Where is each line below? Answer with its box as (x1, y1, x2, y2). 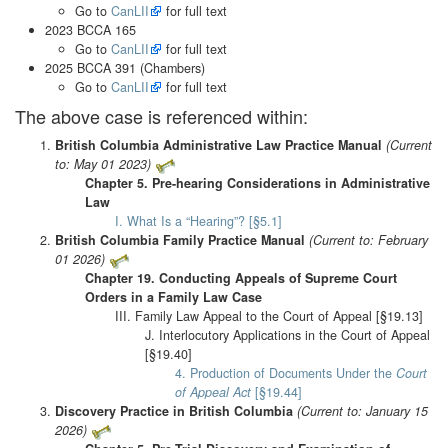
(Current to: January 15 (297, 402, 428, 421)
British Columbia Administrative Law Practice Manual (55, 136, 382, 155)
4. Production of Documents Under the (175, 364, 396, 383)
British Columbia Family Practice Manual (55, 231, 305, 250)
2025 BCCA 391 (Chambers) (45, 59, 205, 78)
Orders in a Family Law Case (85, 288, 262, 307)
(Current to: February (309, 231, 428, 250)
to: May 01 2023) (55, 155, 151, 174)
